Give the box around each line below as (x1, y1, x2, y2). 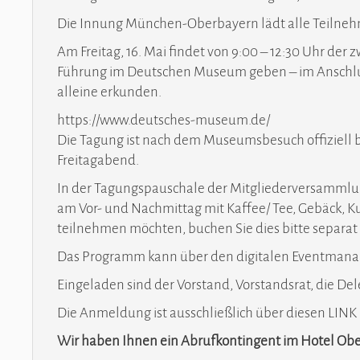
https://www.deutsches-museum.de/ (57, 112, 271, 128)
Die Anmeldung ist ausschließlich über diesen (57, 305, 329, 321)
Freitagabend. (57, 153, 140, 168)
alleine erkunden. (57, 84, 162, 100)
